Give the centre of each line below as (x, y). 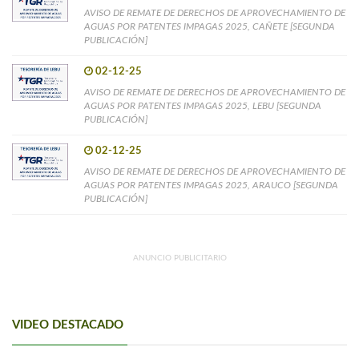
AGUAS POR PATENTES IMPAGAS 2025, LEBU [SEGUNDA (203, 105)
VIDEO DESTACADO (68, 325)
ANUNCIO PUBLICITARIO (179, 258)
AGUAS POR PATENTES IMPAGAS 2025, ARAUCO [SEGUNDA (211, 185)
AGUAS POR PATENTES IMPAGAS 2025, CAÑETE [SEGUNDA (210, 26)
